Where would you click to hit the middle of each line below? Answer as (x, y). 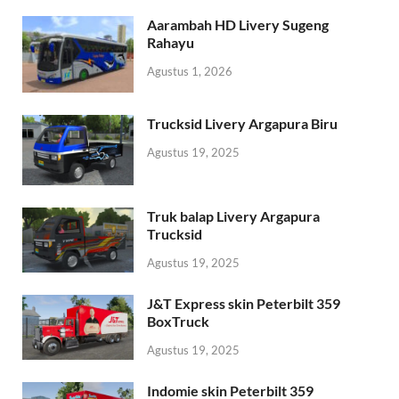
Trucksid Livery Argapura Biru (242, 124)
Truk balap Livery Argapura (233, 216)
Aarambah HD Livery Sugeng (238, 25)
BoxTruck (178, 322)
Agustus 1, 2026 (190, 72)
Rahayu (171, 43)
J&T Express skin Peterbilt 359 (244, 304)
